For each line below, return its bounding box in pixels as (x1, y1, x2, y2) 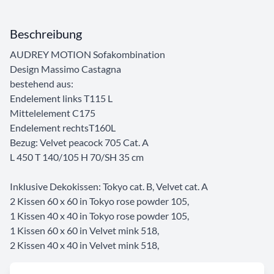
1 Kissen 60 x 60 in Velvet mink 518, (10, 224, 159, 237)
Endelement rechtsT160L (10, 122, 116, 134)
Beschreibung (10, 26, 82, 42)
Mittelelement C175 (10, 107, 95, 119)
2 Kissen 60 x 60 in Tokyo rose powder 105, (10, 195, 189, 207)
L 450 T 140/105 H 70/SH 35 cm (10, 151, 144, 163)
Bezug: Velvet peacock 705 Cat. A (10, 136, 149, 149)
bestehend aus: (10, 78, 73, 90)
